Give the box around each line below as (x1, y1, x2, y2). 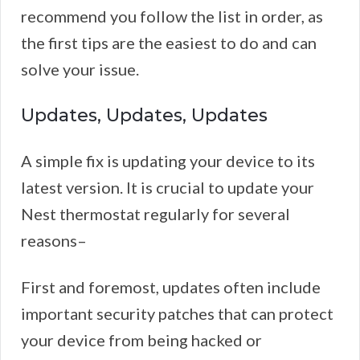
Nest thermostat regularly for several (21, 204, 290, 224)
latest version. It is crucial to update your (21, 178, 314, 198)
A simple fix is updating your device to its (21, 151, 315, 171)
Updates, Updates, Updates (21, 104, 268, 127)
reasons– (21, 231, 87, 251)
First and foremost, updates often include (21, 277, 321, 297)
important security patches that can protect (21, 304, 333, 324)
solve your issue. (21, 59, 139, 80)
